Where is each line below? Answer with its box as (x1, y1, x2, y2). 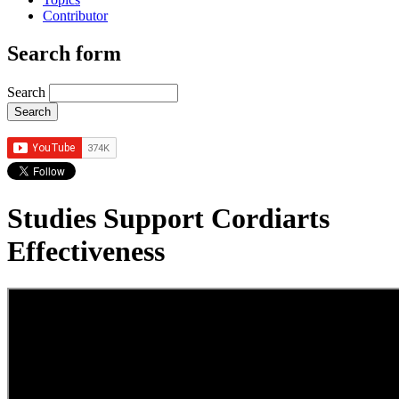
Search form (7, 41, 121, 65)
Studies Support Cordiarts (7, 202, 330, 235)
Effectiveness (7, 235, 165, 268)
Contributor (43, 7, 108, 23)
